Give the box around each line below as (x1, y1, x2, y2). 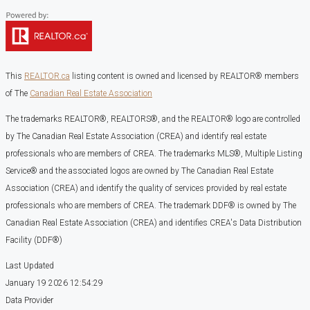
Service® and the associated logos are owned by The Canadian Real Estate (6, 166, 273, 176)
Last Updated (6, 261, 54, 271)
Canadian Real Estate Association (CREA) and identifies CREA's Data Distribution (6, 218, 302, 228)
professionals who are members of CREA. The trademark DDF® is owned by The (6, 201, 296, 211)
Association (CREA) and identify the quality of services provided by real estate (6, 183, 286, 194)
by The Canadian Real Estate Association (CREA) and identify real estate (6, 131, 266, 142)
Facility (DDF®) (6, 235, 62, 246)
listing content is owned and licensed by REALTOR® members (70, 71, 299, 82)
